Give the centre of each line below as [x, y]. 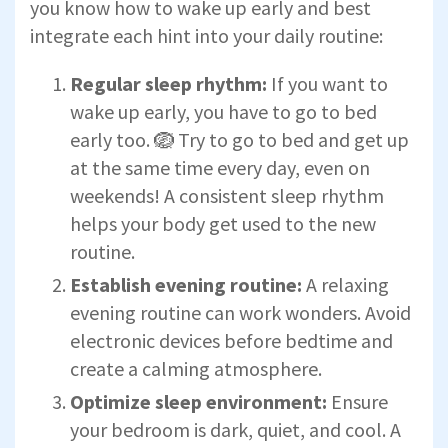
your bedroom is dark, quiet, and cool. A [235, 429]
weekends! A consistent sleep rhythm [227, 195]
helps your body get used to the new [223, 223]
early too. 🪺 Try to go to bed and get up [239, 139]
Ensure [357, 401]
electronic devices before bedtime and [231, 340]
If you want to [327, 83]
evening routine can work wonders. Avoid [240, 312]
